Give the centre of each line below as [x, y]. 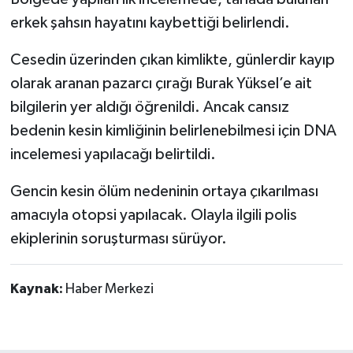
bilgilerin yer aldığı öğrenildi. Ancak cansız [149, 107]
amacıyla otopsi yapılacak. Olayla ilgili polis [153, 215]
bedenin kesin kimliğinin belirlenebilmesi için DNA [173, 130]
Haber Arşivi [82, 85]
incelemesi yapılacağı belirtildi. [113, 154]
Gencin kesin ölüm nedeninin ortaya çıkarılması [164, 191]
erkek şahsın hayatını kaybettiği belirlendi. [150, 22]
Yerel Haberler [89, 45]
